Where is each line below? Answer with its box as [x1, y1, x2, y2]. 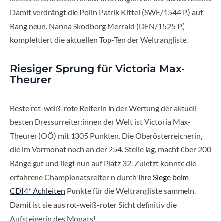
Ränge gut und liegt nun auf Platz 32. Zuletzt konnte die [10, 158, 196, 168]
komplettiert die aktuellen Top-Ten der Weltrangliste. [10, 35, 188, 45]
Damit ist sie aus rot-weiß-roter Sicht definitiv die [10, 200, 177, 210]
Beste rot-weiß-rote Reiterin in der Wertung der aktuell [10, 103, 197, 113]
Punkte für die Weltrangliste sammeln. [65, 186, 196, 196]
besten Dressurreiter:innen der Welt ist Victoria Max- [10, 117, 191, 127]
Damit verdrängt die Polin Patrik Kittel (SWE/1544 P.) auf [10, 7, 203, 17]
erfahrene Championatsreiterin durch [10, 172, 138, 182]
